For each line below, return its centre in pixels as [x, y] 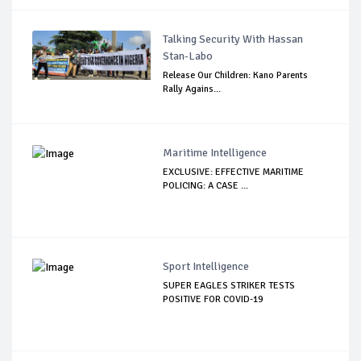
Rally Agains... [192, 89]
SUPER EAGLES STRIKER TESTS [229, 286]
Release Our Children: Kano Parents [236, 76]
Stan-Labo [188, 56]
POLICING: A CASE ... [206, 186]
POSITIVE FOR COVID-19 [213, 300]
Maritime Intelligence [215, 153]
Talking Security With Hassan [233, 39]
